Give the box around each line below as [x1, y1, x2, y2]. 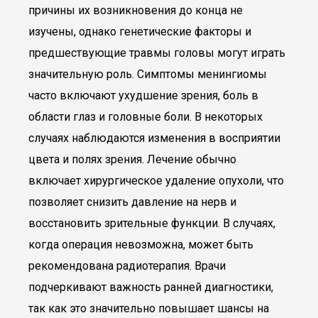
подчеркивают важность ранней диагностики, [28, 280, 273, 294]
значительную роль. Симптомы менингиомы [28, 67, 267, 81]
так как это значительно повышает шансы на [28, 302, 269, 315]
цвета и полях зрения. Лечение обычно [28, 153, 236, 166]
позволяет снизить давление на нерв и [28, 195, 236, 209]
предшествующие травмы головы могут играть [28, 46, 285, 60]
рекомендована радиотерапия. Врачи [28, 259, 226, 273]
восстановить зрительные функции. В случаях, [28, 216, 275, 230]
